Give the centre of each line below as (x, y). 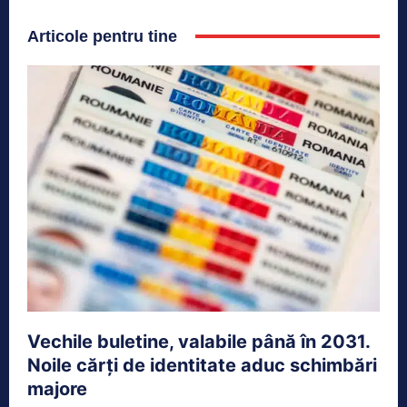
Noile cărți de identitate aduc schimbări (202, 366)
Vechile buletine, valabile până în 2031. (199, 342)
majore (57, 389)
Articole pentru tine (102, 36)
